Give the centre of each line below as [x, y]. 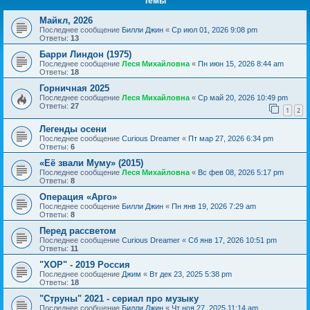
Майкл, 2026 [66, 20]
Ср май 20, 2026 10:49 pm [243, 98]
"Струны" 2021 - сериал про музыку [119, 298]
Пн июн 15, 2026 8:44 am [241, 64]
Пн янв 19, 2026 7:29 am [214, 206]
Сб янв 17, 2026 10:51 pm [232, 240]
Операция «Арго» [78, 197]
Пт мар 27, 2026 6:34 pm [231, 138]
